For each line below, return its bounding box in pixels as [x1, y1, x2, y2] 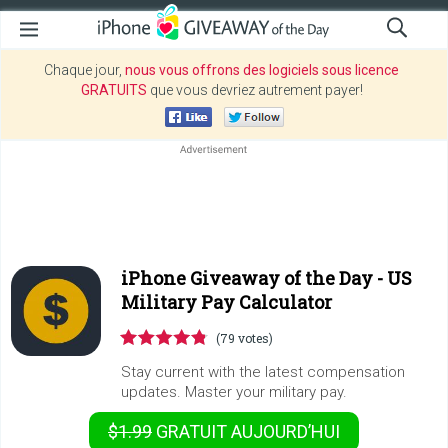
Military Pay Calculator [121, 290, 332, 314]
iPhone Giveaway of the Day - [121, 266, 387, 290]
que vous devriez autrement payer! [146, 82, 363, 98]
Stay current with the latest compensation [121, 363, 405, 381]
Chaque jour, [44, 62, 125, 78]
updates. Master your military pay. [121, 383, 347, 401]
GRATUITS [80, 82, 147, 98]
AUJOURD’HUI [227, 421, 340, 442]
